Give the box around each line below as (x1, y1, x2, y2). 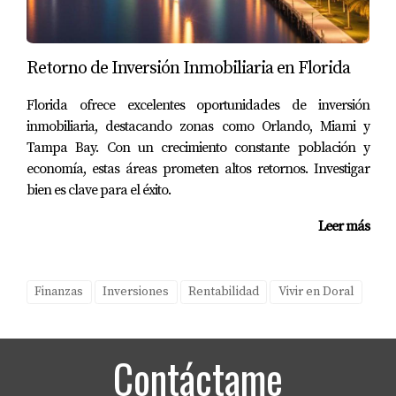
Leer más (318, 217, 369, 235)
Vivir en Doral (278, 284, 354, 300)
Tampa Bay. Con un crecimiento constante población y (27, 139, 369, 156)
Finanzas (34, 284, 84, 300)
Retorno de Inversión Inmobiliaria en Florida (27, 57, 350, 80)
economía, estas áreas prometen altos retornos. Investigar (27, 160, 369, 178)
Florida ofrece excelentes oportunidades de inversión (27, 96, 369, 114)
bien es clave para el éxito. (27, 181, 171, 199)
